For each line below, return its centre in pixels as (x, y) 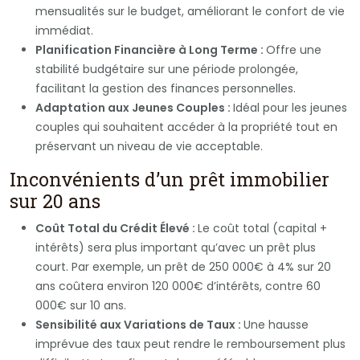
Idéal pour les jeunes (290, 107)
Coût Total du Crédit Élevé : (117, 228)
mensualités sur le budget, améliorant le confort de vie (190, 11)
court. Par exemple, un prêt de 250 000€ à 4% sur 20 (183, 266)
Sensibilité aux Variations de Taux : (139, 324)
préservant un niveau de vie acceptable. (149, 146)
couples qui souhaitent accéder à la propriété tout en (186, 127)
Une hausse (276, 324)
